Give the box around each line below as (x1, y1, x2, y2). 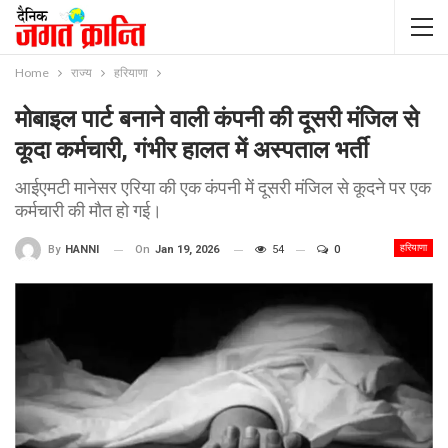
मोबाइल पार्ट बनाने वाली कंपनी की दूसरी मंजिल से (15, 105, 419, 133)
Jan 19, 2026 (155, 243, 219, 256)
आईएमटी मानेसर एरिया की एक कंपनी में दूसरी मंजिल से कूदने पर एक (15, 177, 431, 198)
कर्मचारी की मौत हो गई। (15, 200, 162, 221)
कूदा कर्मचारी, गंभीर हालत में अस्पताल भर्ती (15, 136, 368, 164)
